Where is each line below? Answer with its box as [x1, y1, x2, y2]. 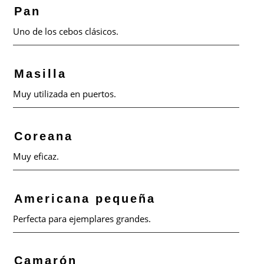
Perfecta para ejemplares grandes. [13, 212, 151, 225]
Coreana [14, 129, 74, 143]
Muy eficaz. [13, 150, 60, 162]
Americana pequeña [14, 192, 156, 205]
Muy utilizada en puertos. [13, 87, 117, 100]
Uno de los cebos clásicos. [13, 25, 119, 38]
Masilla [14, 67, 67, 80]
